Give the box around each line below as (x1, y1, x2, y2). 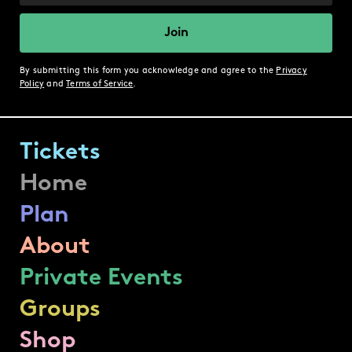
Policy (20, 80, 45, 89)
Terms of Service (66, 80, 134, 89)
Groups (20, 298, 101, 322)
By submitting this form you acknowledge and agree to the (20, 67, 277, 75)
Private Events (20, 266, 183, 291)
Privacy (276, 67, 307, 75)
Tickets (20, 141, 101, 165)
